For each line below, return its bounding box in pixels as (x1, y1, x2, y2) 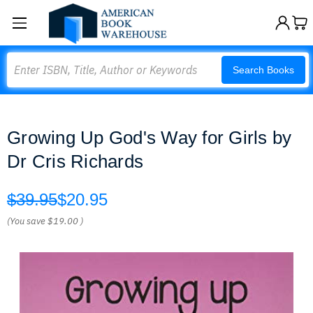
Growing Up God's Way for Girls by (7, 127, 292, 148)
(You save (7, 215, 45, 227)
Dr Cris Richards (7, 151, 143, 172)
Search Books (233, 64, 294, 75)
